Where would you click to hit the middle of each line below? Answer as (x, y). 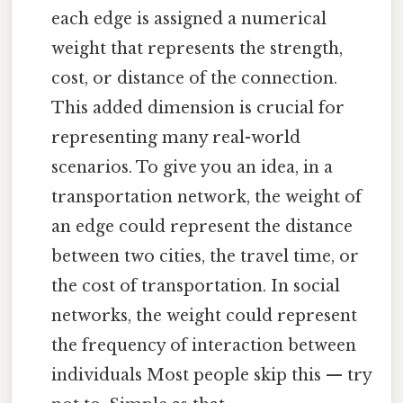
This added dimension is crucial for (198, 108)
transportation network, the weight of (207, 197)
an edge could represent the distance (202, 227)
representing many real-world (176, 138)
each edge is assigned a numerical (189, 19)
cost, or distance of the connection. (195, 79)
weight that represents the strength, (197, 49)
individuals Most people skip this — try (212, 376)
